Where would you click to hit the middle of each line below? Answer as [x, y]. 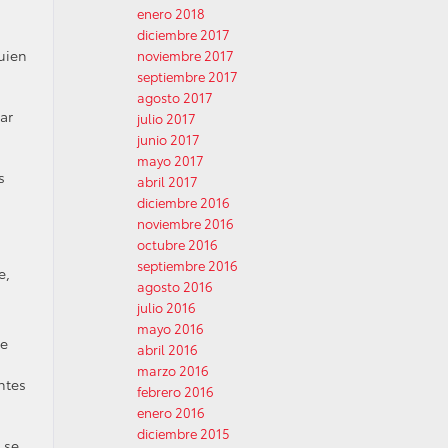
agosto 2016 [175, 286]
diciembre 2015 [183, 433]
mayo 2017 [170, 160]
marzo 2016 [173, 370]
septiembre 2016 [187, 265]
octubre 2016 [177, 244]
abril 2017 [167, 181]
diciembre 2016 [183, 202]
